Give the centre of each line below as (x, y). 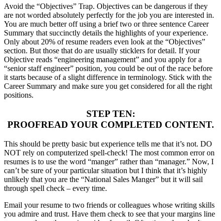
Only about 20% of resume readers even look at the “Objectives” (105, 41)
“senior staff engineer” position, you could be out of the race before (108, 68)
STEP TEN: (110, 114)
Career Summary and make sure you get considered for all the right (108, 86)
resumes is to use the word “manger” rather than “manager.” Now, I (109, 162)
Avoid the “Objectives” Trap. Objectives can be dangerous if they (106, 6)
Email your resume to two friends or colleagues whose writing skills (109, 205)
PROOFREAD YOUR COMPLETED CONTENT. (110, 125)
